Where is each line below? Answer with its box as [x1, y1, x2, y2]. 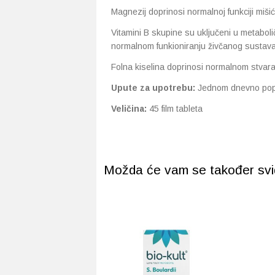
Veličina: [111, 104, 149, 114]
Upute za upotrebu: [111, 83, 195, 93]
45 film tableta [149, 104, 203, 114]
